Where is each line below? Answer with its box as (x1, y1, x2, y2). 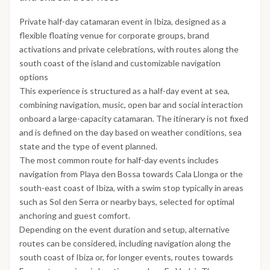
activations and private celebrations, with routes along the (19, 44, 239, 55)
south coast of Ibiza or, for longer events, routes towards (19, 252, 233, 263)
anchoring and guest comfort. (19, 210, 130, 221)
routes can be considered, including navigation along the (19, 238, 231, 249)
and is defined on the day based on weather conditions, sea (19, 127, 242, 138)
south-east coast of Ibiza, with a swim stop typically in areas (19, 183, 243, 193)
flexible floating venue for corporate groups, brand (19, 30, 209, 41)
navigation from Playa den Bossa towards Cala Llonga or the (19, 169, 243, 180)
